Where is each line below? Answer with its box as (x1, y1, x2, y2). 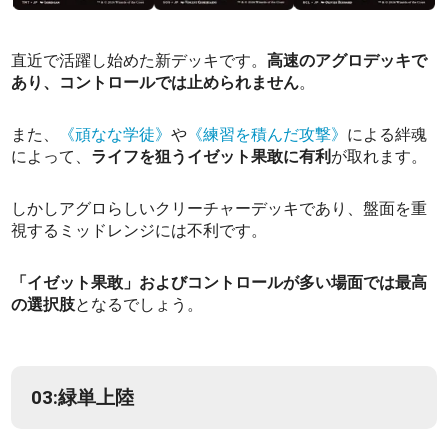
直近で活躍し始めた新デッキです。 (11, 51, 268, 71)
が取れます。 (331, 147, 428, 167)
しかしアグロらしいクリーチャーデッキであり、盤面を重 (11, 199, 428, 219)
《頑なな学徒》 (59, 125, 172, 145)
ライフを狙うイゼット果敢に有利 (91, 147, 332, 167)
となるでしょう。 (75, 295, 204, 315)
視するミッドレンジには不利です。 (11, 221, 268, 241)
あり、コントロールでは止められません (11, 73, 300, 93)
